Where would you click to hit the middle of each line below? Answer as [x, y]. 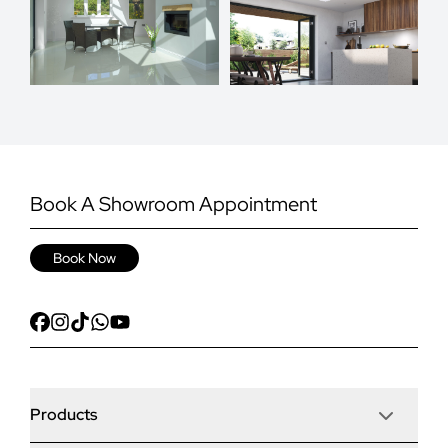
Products [63, 415]
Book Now [84, 258]
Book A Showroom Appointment [173, 204]
